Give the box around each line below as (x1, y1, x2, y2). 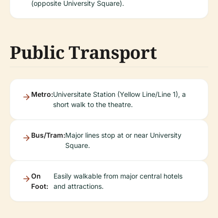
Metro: (31, 90, 53, 98)
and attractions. (54, 182, 104, 190)
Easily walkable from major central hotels (54, 171, 183, 180)
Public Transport (10, 40, 157, 64)
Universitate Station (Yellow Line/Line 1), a (53, 90, 186, 98)
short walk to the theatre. (53, 100, 133, 109)
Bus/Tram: (31, 130, 65, 139)
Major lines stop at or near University (65, 130, 182, 139)
